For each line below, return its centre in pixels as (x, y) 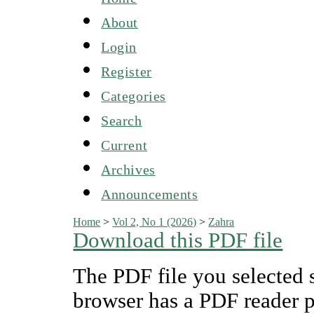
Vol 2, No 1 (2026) (155, 221)
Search (122, 120)
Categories (134, 96)
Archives (128, 169)
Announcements (150, 194)
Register (127, 71)
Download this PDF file (178, 240)
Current (124, 145)
